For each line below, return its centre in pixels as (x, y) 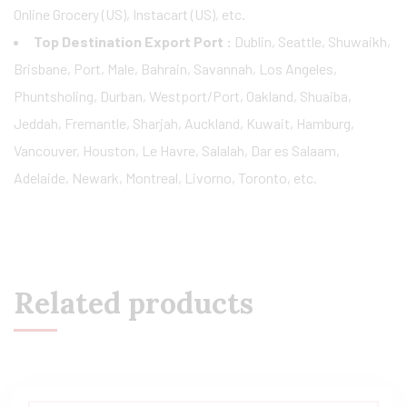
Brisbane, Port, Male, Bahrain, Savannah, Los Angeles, (175, 69)
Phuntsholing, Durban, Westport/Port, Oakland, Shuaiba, (183, 96)
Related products (134, 303)
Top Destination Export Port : (134, 41)
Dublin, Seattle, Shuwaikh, (313, 41)
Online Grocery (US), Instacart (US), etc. (129, 14)
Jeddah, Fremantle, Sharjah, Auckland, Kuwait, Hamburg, (184, 123)
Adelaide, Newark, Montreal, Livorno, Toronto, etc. (165, 178)
